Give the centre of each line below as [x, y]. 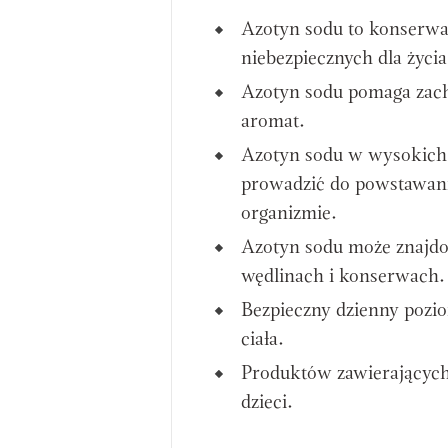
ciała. [262, 340]
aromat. [273, 122]
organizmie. [289, 214]
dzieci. [267, 403]
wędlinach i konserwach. [343, 277]
